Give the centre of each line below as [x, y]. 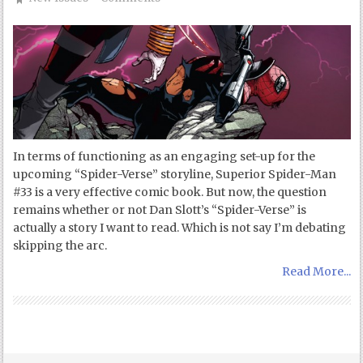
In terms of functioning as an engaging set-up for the [164, 156]
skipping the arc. [60, 245]
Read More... [316, 271]
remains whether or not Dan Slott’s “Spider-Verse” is [160, 209]
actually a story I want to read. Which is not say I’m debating [180, 227]
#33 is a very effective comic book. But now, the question [170, 192]
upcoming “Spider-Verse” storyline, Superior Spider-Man [175, 174]
